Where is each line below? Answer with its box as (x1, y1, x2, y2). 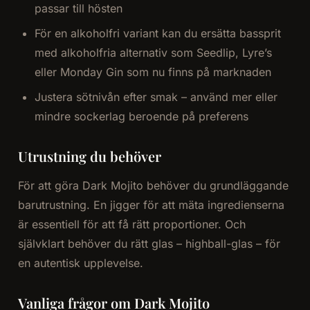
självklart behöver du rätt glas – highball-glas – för (17, 237, 280, 251)
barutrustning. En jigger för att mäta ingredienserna (17, 198, 284, 212)
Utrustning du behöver (17, 147, 161, 166)
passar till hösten (34, 1, 122, 16)
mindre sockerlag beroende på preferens (34, 109, 248, 124)
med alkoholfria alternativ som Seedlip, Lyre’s (34, 46, 272, 60)
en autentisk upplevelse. (17, 256, 143, 271)
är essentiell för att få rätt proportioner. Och (17, 217, 246, 232)
